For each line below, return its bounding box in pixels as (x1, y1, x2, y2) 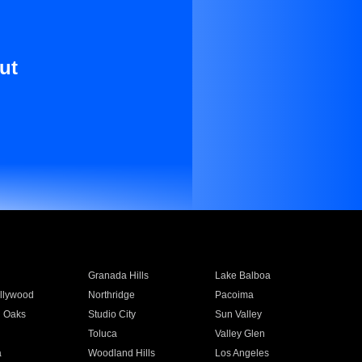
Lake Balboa (215, 270, 271, 281)
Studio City (87, 309, 136, 320)
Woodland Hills (87, 347, 155, 359)
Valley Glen (215, 328, 266, 339)
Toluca (87, 328, 117, 339)
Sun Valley (215, 309, 263, 320)
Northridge (87, 289, 135, 301)
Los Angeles (215, 347, 270, 359)
